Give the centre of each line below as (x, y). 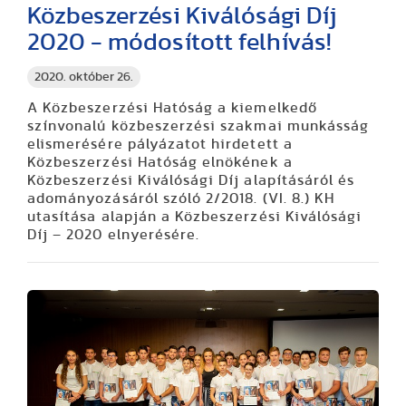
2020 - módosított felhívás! (179, 43)
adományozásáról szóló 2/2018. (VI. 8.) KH (181, 199)
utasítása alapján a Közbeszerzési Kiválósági (195, 217)
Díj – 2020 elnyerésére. (114, 235)
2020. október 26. (84, 77)
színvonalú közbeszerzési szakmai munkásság (198, 126)
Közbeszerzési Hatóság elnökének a (160, 163)
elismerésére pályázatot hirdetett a (160, 145)
